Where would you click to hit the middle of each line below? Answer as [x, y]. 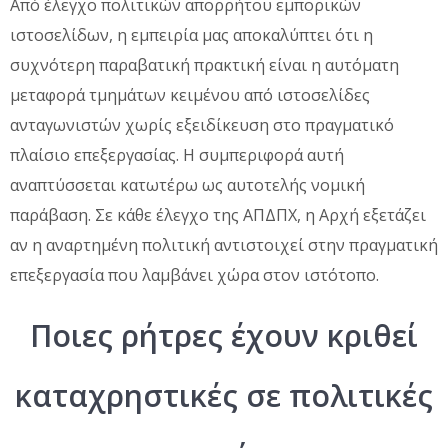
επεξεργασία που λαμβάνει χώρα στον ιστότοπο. [194, 274]
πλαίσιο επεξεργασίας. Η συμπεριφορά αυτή [177, 154]
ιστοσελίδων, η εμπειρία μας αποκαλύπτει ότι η [191, 34]
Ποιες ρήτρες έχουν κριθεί [224, 335]
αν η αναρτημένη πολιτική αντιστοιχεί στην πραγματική [224, 244]
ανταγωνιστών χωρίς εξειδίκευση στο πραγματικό [202, 124]
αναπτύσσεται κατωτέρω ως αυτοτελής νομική [187, 184]
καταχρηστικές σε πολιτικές [224, 395]
